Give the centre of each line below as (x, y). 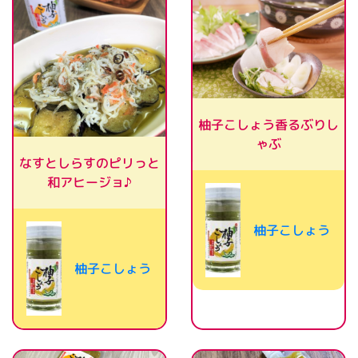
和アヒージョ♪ (89, 182)
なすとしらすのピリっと (90, 163)
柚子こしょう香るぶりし (269, 125)
